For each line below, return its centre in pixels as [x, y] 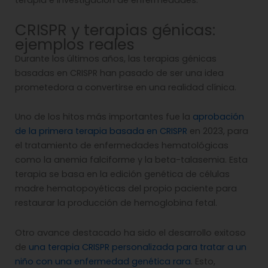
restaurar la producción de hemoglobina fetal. [116, 203]
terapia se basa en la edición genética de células [122, 174]
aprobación [218, 117]
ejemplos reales [75, 44]
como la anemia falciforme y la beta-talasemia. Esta [131, 160]
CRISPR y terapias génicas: [115, 30]
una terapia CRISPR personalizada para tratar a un [138, 247]
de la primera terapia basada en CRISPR [101, 131]
